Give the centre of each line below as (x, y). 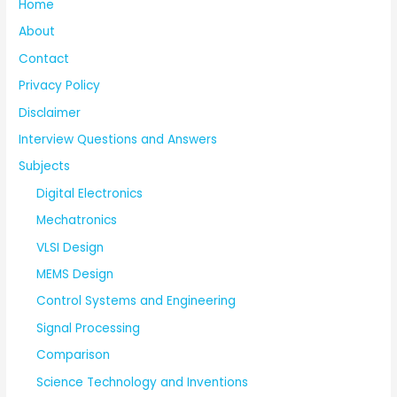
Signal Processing (89, 328)
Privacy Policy (60, 86)
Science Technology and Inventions (143, 382)
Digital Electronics (90, 193)
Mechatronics (77, 221)
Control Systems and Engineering (136, 301)
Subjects (45, 167)
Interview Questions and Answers (118, 139)
